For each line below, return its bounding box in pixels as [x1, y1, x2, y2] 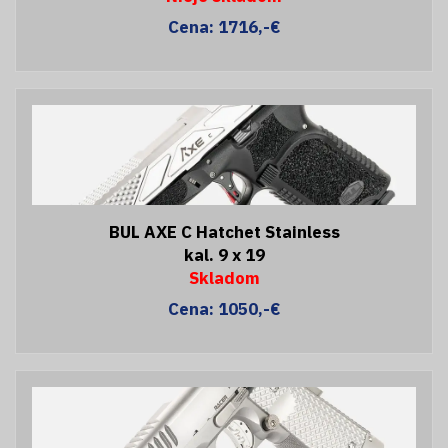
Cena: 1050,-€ [167, 297, 281, 320]
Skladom [188, 266, 260, 289]
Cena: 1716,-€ [167, 15, 281, 38]
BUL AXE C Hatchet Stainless [108, 220, 340, 243]
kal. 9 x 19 [183, 243, 265, 266]
